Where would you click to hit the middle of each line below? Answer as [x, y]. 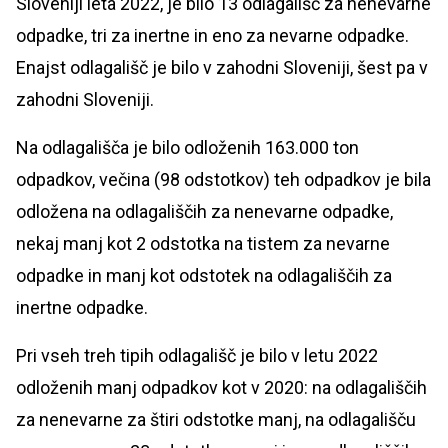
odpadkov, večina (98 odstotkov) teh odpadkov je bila [223, 179]
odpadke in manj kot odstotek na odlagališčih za [204, 275]
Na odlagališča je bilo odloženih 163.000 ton [187, 147]
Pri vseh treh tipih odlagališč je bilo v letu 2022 [197, 355]
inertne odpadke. [82, 307]
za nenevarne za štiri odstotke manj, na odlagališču [216, 419]
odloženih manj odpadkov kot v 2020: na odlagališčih [221, 387]
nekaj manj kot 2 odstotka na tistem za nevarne [203, 243]
